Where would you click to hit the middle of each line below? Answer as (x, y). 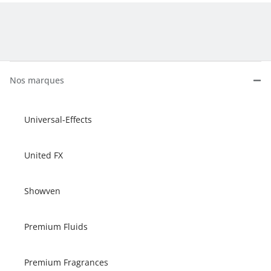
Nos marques (37, 80)
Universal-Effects (58, 119)
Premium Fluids (56, 226)
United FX (44, 155)
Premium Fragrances (66, 262)
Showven (42, 191)
